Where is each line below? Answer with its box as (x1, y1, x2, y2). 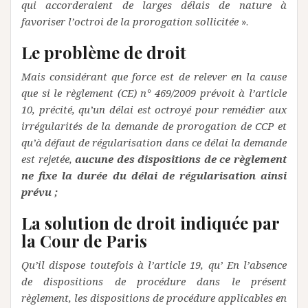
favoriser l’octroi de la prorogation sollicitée (21, 14, 239, 28)
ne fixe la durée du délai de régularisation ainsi (21, 168, 287, 182)
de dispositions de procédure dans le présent (21, 274, 287, 288)
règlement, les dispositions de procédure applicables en (21, 290, 287, 305)
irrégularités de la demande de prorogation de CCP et (21, 118, 287, 133)
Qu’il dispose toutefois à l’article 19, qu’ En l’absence (21, 257, 287, 272)
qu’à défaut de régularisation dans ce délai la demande (21, 135, 287, 149)
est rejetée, (21, 151, 76, 166)
